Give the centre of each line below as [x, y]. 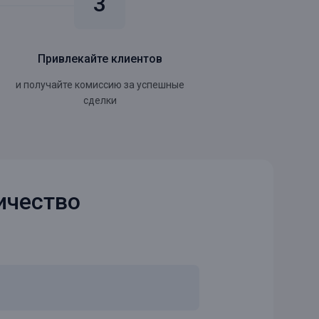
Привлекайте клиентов [100, 59]
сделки [100, 100]
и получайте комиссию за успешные [100, 85]
